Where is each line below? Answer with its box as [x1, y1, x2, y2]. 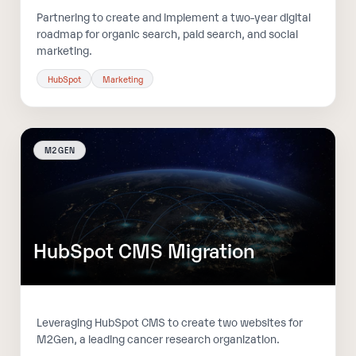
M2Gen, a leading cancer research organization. [37, 330, 281, 346]
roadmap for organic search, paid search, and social [37, 25, 299, 41]
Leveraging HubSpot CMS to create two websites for [37, 313, 304, 329]
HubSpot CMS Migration [33, 236, 256, 264]
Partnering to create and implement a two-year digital [37, 8, 311, 24]
